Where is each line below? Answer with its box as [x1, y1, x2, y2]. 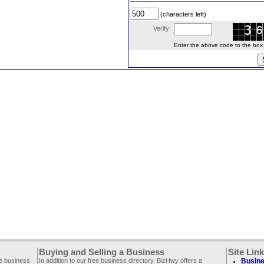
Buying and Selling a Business [39, 247, 164, 257]
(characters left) [159, 11, 206, 18]
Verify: [153, 25, 171, 32]
